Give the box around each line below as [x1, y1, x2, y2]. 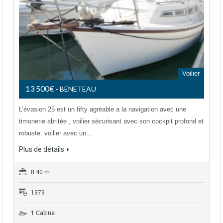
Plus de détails [19, 145, 64, 153]
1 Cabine [29, 209, 55, 217]
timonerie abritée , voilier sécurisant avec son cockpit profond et [19, 117, 204, 125]
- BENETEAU [56, 84, 96, 93]
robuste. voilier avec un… [19, 129, 93, 137]
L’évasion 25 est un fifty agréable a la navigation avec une [19, 105, 186, 113]
